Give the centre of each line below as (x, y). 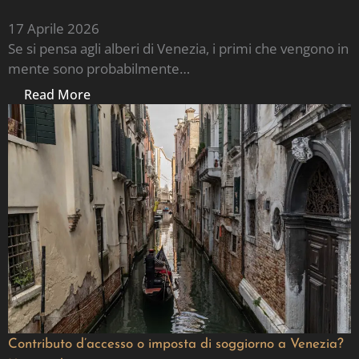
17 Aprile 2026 (54, 28)
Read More (57, 95)
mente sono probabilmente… (99, 68)
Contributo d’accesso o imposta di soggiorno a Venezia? (176, 344)
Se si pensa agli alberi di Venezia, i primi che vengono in (178, 48)
